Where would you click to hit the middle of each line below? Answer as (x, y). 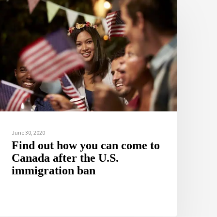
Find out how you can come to (86, 146)
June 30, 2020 (29, 133)
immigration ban (54, 171)
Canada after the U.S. (65, 158)
